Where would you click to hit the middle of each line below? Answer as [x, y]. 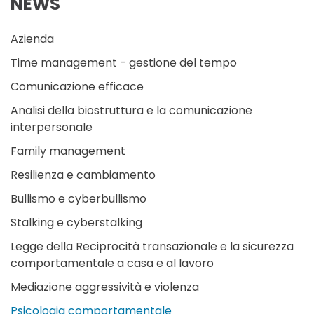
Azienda [32, 39]
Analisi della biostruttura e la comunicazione [131, 110]
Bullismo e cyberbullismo [78, 198]
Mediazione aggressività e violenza [105, 287]
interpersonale [52, 127]
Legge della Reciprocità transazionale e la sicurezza [152, 246]
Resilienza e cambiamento [83, 175]
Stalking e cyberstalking [76, 222]
